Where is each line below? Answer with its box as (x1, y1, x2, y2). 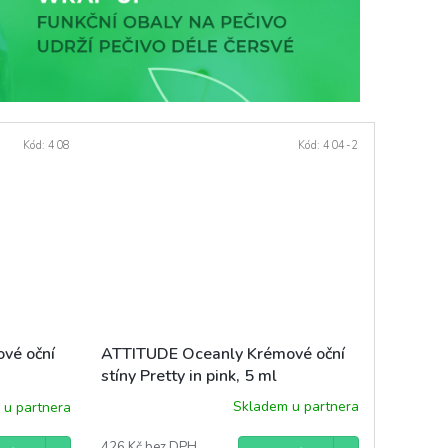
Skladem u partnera (232, 397, 359, 417)
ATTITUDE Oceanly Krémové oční (100, 342, 345, 365)
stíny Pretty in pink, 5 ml (100, 364, 277, 387)
